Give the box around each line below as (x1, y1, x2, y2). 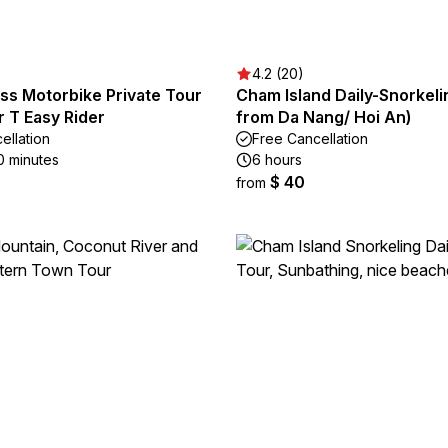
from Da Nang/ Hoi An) (236, 107, 411, 127)
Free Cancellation (252, 130, 368, 147)
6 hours (252, 151, 302, 168)
